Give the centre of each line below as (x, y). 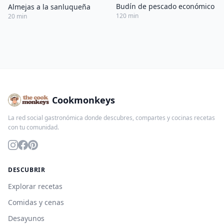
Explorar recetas (35, 186)
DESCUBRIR (27, 169)
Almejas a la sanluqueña (49, 6)
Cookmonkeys (84, 100)
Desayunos (26, 218)
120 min (127, 15)
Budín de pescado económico (165, 6)
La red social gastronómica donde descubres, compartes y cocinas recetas (111, 117)
